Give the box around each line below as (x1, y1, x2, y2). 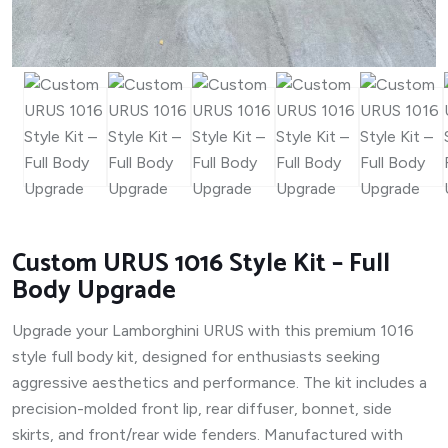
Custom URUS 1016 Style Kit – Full (12, 243, 390, 286)
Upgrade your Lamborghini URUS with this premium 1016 (12, 321, 414, 341)
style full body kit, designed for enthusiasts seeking (12, 347, 380, 367)
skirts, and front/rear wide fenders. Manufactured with (12, 425, 403, 445)
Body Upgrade (12, 270, 176, 313)
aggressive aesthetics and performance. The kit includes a (12, 373, 427, 393)
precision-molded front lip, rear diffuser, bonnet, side (12, 399, 392, 419)
